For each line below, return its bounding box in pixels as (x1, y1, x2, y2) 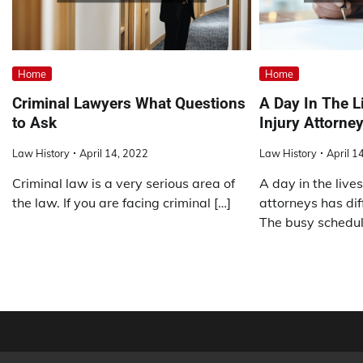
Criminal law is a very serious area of (12, 174, 235, 191)
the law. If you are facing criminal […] (12, 194, 231, 211)
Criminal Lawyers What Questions (12, 93, 246, 113)
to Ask (12, 113, 57, 132)
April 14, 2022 (79, 146, 148, 160)
